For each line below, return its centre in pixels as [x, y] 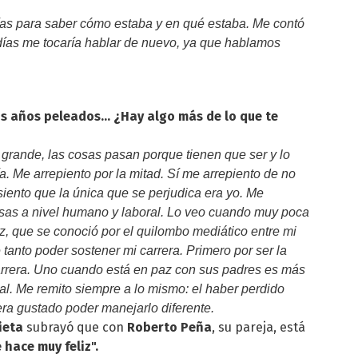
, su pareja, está [259, 328]
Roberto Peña [169, 328]
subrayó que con [77, 328]
